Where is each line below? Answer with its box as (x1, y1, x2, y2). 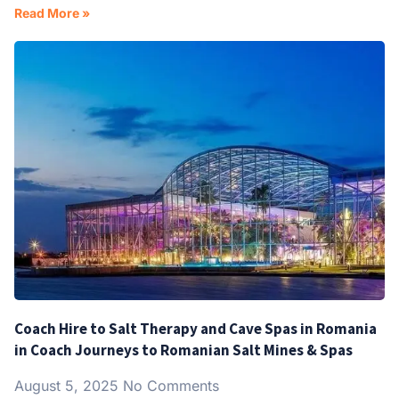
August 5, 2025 (14, 376, 123, 395)
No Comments (123, 376, 219, 395)
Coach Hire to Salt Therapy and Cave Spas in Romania (14, 318, 377, 338)
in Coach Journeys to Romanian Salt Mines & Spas (14, 339, 353, 360)
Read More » (14, 4, 90, 20)
